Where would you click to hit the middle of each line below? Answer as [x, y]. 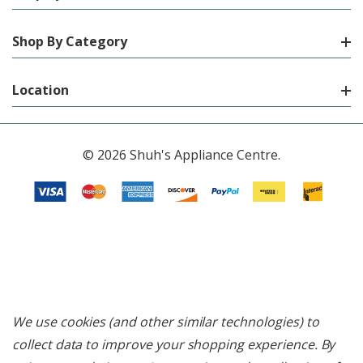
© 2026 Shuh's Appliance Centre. [181, 155]
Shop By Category [70, 42]
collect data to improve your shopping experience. [167, 344]
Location [41, 90]
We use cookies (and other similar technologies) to [166, 322]
